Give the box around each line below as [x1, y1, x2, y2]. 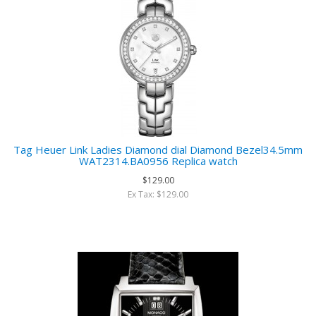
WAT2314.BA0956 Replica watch [78, 154, 238, 168]
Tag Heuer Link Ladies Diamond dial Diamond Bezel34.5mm [13, 142, 303, 157]
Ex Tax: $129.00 [128, 188, 188, 200]
